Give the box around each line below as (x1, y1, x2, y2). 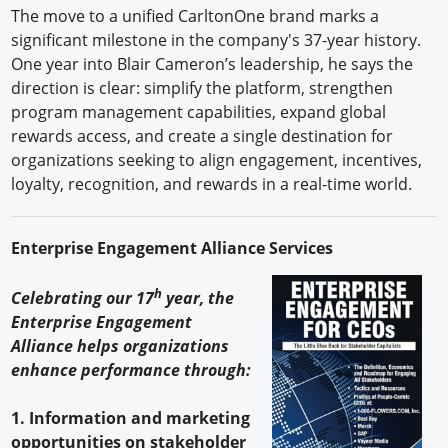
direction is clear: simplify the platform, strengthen (11, 76, 394, 99)
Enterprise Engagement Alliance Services (11, 236, 338, 259)
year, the (162, 286, 235, 309)
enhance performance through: (11, 358, 252, 381)
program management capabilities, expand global (11, 100, 387, 123)
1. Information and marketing (11, 406, 251, 429)
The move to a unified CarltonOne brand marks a (11, 4, 380, 27)
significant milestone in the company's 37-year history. (11, 28, 422, 51)
